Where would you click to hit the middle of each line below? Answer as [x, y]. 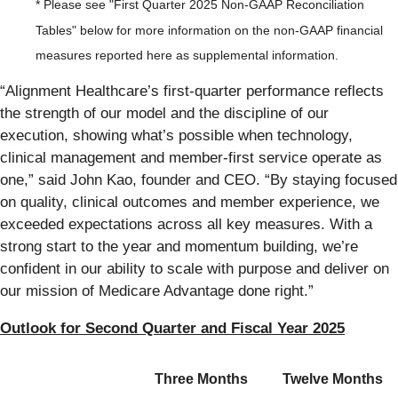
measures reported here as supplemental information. [187, 56]
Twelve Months [332, 379]
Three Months [201, 379]
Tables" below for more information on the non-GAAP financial [209, 30]
